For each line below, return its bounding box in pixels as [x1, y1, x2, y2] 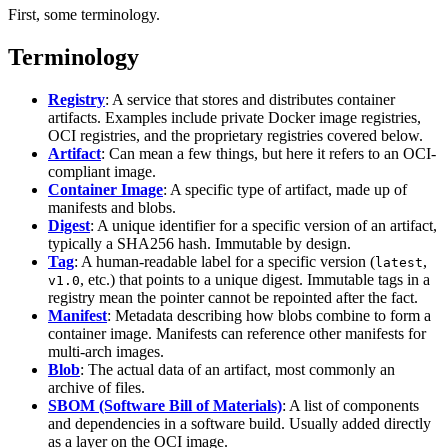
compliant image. [48, 163, 156, 181]
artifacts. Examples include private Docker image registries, [48, 109, 421, 127]
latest [375, 255, 423, 271]
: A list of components [282, 397, 419, 415]
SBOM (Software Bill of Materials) [48, 397, 282, 415]
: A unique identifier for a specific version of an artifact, [90, 217, 437, 235]
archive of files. [48, 379, 145, 397]
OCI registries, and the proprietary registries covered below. [48, 127, 423, 145]
